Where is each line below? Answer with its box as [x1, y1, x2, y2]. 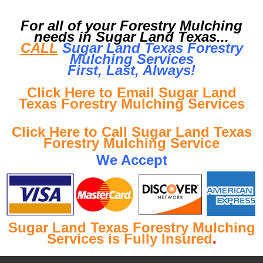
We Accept [96, 151, 167, 168]
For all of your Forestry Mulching [21, 17, 242, 33]
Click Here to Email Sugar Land [26, 84, 237, 100]
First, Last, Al [68, 62, 157, 78]
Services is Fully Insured [46, 230, 213, 247]
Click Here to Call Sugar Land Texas [11, 123, 252, 140]
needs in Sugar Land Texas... [34, 28, 229, 45]
